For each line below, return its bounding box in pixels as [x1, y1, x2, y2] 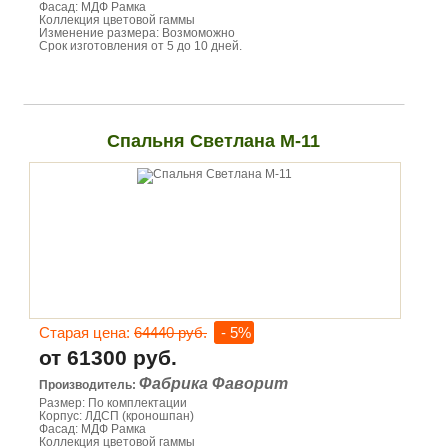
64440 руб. [134, 324, 207, 341]
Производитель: [39, 378, 139, 392]
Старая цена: [39, 324, 134, 341]
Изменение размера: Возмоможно [39, 26, 235, 40]
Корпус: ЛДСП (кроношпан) [39, 409, 194, 423]
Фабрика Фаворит [139, 375, 288, 392]
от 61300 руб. [39, 346, 177, 369]
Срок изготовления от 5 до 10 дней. [39, 39, 242, 53]
